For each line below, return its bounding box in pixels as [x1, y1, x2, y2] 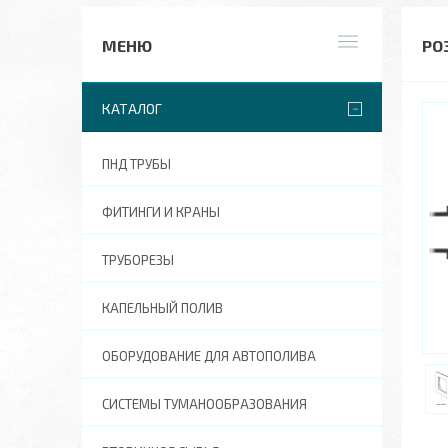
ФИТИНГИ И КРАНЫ [102, 204, 220, 220]
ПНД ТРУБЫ [102, 156, 171, 172]
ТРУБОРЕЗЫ [102, 252, 174, 268]
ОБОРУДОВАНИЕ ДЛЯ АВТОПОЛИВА [102, 348, 316, 364]
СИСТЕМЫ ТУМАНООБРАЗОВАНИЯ [102, 396, 307, 412]
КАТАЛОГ [102, 100, 162, 117]
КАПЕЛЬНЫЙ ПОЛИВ [102, 300, 223, 316]
